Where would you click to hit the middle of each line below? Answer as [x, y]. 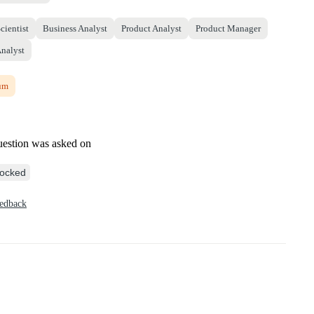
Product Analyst [151, 28]
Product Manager [228, 28]
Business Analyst [75, 28]
